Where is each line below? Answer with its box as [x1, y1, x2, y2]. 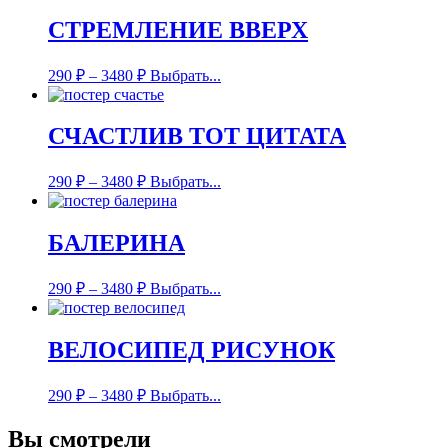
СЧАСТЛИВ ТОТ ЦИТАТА [48, 123, 346, 150]
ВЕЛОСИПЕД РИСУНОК [48, 337, 335, 364]
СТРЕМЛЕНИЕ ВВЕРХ [48, 16, 308, 43]
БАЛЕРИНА [48, 230, 185, 257]
